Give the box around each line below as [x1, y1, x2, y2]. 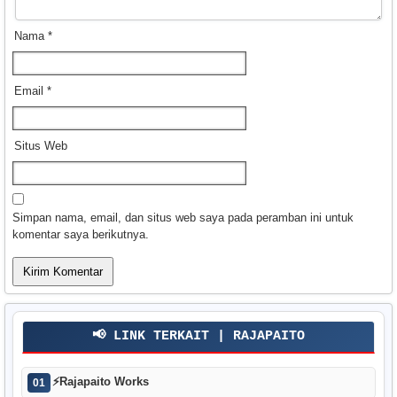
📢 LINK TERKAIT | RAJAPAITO [92, 329, 305, 345]
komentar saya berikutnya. [12, 228, 149, 242]
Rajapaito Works [59, 375, 149, 389]
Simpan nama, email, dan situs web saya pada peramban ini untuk [12, 211, 354, 225]
